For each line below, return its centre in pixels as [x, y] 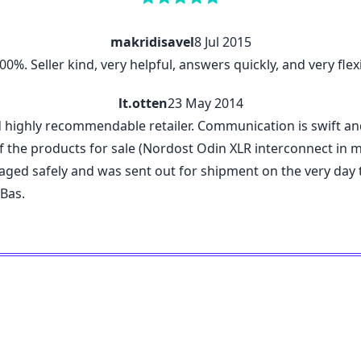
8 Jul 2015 [222, 42]
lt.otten [143, 104]
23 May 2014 [205, 104]
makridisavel [152, 42]
